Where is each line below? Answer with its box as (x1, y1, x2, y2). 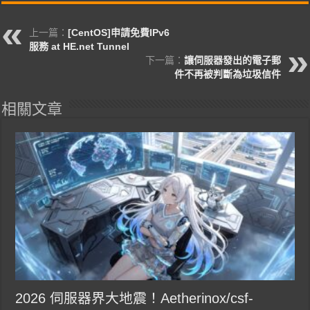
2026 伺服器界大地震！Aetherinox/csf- (15, 291, 254, 307)
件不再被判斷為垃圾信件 (174, 68, 281, 80)
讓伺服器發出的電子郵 (183, 54, 281, 66)
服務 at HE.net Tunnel (29, 40, 130, 52)
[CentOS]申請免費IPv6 (68, 26, 170, 38)
